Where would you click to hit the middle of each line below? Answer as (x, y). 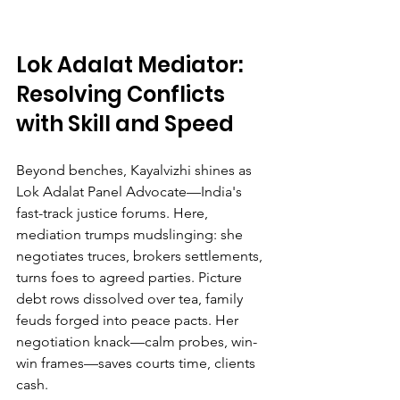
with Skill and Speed (125, 123)
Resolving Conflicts (123, 94)
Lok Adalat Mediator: (132, 64)
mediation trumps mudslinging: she (131, 234)
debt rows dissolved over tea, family (131, 298)
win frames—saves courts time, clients (137, 362)
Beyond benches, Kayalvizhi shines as (136, 170)
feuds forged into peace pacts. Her (129, 320)
